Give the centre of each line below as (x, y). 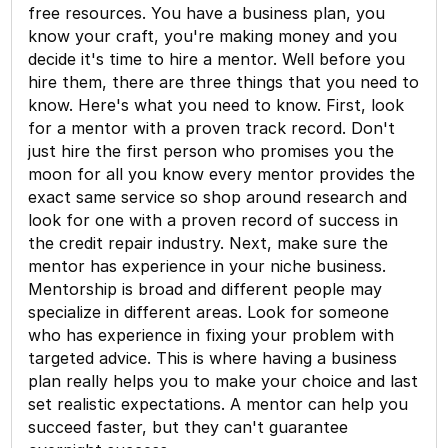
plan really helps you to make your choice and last (223, 380)
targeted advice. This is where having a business (213, 357)
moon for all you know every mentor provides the (222, 173)
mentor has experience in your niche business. (207, 265)
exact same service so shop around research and (218, 196)
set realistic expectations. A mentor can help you (218, 403)
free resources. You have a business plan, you (207, 12)
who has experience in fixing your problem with (211, 334)
